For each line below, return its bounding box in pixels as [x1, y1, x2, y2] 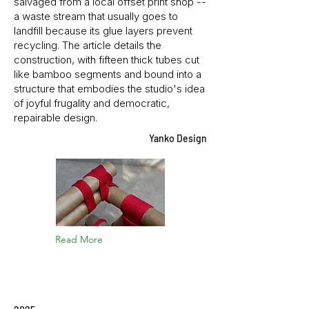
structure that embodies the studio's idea [14, 82, 205, 95]
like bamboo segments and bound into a [14, 68, 201, 81]
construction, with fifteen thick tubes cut [14, 53, 199, 66]
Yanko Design [149, 132, 207, 144]
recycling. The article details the [14, 39, 161, 52]
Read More [55, 233, 103, 246]
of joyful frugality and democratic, [14, 97, 170, 110]
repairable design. [14, 111, 97, 124]
